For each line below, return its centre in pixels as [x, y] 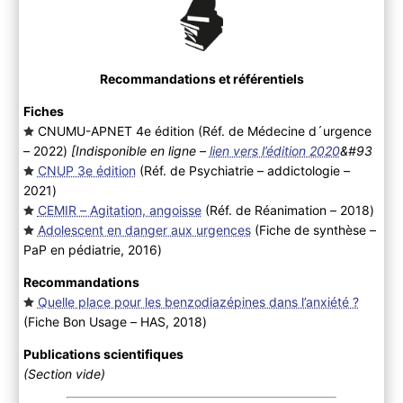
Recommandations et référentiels [201, 79]
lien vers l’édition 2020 [274, 151]
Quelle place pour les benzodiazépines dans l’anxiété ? [198, 302]
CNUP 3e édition [86, 171]
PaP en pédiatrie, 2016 [90, 250]
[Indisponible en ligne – [140, 151]
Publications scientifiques [103, 354]
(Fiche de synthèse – [313, 230]
